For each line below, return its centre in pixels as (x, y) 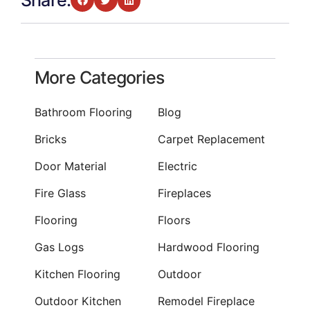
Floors (174, 220)
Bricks (51, 139)
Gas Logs (59, 247)
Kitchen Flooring (77, 274)
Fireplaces (184, 193)
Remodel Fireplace (206, 301)
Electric (177, 166)
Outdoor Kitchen (78, 301)
